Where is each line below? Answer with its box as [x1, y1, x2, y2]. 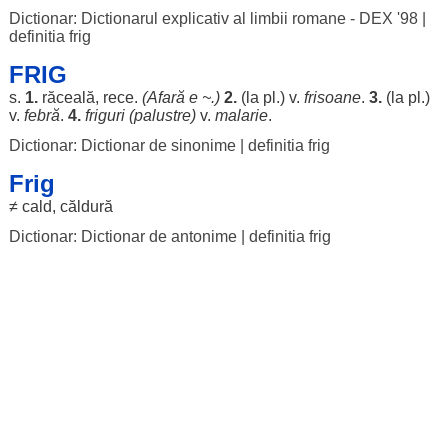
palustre [133, 107, 191, 124]
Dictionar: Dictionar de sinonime [8, 137, 236, 154]
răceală [41, 89, 95, 106]
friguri [84, 107, 125, 124]
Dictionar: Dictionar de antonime [8, 228, 237, 245]
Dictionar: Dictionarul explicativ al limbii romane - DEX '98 [8, 10, 418, 27]
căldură [59, 198, 113, 215]
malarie [214, 107, 268, 124]
